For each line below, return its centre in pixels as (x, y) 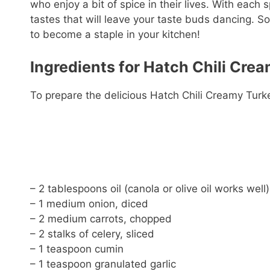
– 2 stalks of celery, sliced (92, 234)
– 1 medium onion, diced (89, 204)
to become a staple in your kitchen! (115, 35)
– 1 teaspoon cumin (77, 249)
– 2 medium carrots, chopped (101, 219)
